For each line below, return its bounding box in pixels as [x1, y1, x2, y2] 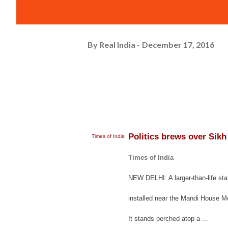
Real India [99, 39, 135, 49]
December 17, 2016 [142, 39, 214, 49]
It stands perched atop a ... [128, 215, 208, 222]
